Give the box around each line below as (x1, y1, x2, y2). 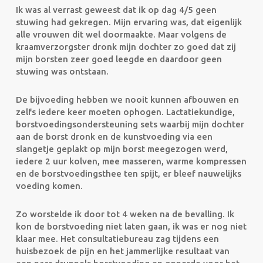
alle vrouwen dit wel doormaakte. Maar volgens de (15, 29, 227, 39)
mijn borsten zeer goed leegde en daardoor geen (15, 54, 222, 64)
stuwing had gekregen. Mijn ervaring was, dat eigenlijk (15, 17, 242, 27)
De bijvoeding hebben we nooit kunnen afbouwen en (15, 95, 239, 104)
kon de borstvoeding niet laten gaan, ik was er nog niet (15, 221, 247, 231)
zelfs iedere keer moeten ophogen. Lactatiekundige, (15, 107, 235, 117)
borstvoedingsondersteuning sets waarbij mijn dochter (15, 119, 244, 129)
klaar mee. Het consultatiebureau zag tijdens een (15, 234, 219, 244)
